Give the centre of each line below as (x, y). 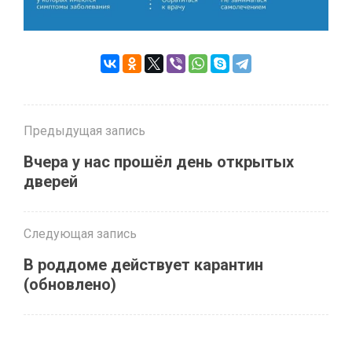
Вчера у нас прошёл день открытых (159, 161)
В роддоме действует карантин (143, 264)
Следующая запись (80, 233)
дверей (51, 181)
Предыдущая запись (84, 130)
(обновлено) (70, 284)
